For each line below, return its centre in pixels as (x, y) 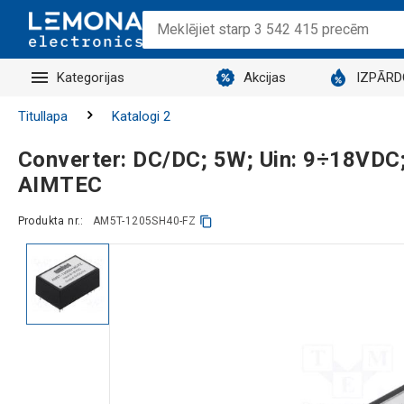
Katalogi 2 (141, 116)
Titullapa (42, 116)
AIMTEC (60, 184)
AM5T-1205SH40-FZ (144, 221)
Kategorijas (91, 78)
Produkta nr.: (50, 221)
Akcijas (265, 78)
